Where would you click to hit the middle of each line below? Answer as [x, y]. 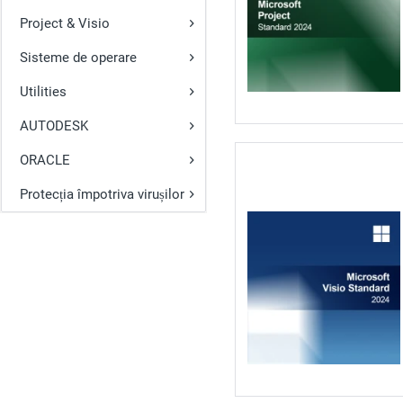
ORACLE [45, 160]
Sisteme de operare [78, 58]
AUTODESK [54, 126]
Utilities [43, 92]
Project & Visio [65, 23]
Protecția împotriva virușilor [102, 194]
